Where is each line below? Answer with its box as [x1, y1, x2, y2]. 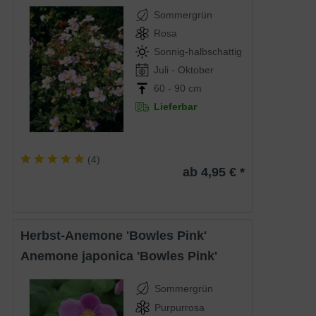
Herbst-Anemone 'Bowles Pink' [30, 228, 207, 243]
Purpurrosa [154, 301, 205, 313]
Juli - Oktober [153, 64, 214, 76]
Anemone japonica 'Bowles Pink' [30, 248, 218, 263]
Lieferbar [153, 101, 197, 113]
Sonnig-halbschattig [153, 46, 242, 58]
